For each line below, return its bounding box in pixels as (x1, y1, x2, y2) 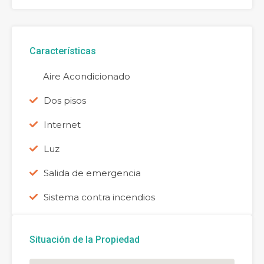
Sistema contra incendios (44, 192, 155, 203)
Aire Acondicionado (43, 71, 130, 82)
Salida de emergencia (44, 167, 141, 179)
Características (29, 45, 96, 57)
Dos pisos (44, 95, 86, 107)
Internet (44, 119, 81, 131)
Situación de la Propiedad (29, 234, 140, 246)
